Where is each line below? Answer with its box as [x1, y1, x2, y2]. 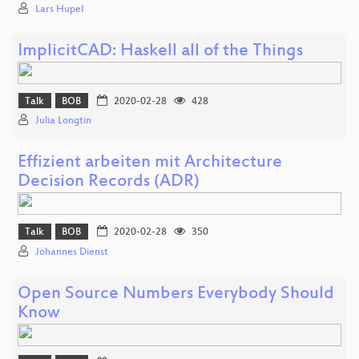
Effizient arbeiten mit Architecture [18, 153, 282, 174]
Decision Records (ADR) [18, 172, 200, 193]
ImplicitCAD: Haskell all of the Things [18, 41, 303, 62]
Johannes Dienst [35, 246, 108, 258]
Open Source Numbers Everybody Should [18, 284, 334, 305]
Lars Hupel [35, 3, 83, 15]
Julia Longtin [35, 115, 91, 127]
